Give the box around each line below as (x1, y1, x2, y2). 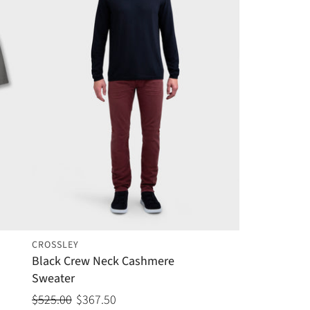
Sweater (31, 270, 75, 288)
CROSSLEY (31, 238, 79, 253)
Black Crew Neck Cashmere (31, 253, 174, 271)
